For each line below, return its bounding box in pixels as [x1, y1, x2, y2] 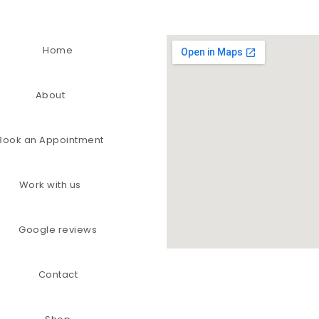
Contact [38, 268, 78, 281]
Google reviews [19, 223, 98, 236]
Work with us [19, 178, 81, 192]
